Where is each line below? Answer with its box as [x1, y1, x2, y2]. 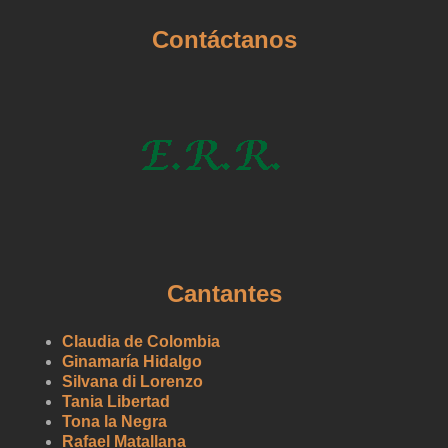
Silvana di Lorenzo [62, 372, 204, 390]
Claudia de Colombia [62, 332, 221, 350]
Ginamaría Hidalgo [62, 352, 203, 370]
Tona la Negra [62, 412, 168, 430]
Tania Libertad [62, 392, 171, 410]
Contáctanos [151, 25, 297, 53]
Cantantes [166, 279, 282, 307]
